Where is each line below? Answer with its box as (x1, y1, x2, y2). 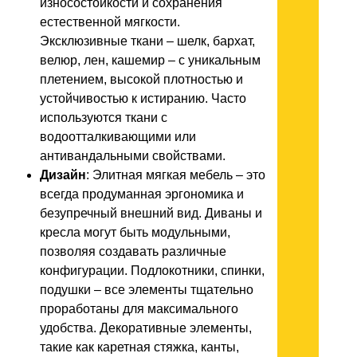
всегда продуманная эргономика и (40, 187, 244, 202)
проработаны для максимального (40, 302, 238, 316)
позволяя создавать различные (40, 245, 226, 259)
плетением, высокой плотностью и (40, 73, 243, 87)
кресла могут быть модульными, (40, 226, 230, 240)
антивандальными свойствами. (40, 149, 226, 163)
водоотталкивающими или (40, 130, 196, 144)
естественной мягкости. (40, 15, 180, 29)
